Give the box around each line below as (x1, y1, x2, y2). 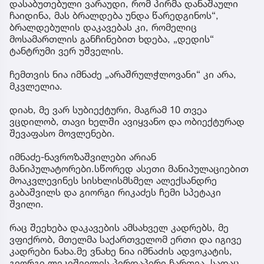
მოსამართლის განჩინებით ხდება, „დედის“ (9, 32, 214, 45)
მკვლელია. (9, 80, 62, 92)
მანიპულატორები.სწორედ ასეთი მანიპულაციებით (9, 162, 249, 174)
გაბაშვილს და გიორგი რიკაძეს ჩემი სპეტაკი (9, 186, 221, 198)
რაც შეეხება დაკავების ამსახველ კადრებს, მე (9, 221, 229, 233)
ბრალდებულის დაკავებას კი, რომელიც (9, 21, 197, 33)
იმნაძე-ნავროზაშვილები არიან (9, 150, 156, 163)
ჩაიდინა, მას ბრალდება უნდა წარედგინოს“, (9, 9, 219, 21)
